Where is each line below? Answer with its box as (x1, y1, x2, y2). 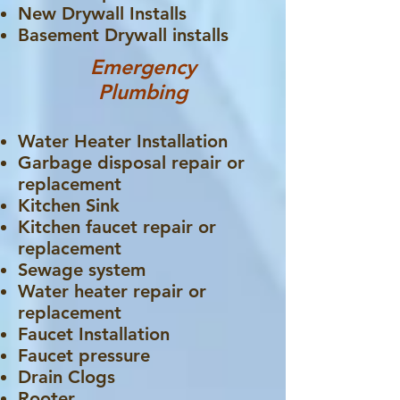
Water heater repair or (18, 280, 206, 302)
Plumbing (98, 79, 187, 104)
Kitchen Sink (18, 195, 120, 216)
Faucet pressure (18, 345, 150, 366)
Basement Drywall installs (18, 24, 229, 46)
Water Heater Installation (18, 130, 228, 152)
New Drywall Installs (18, 3, 187, 24)
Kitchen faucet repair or (18, 216, 216, 237)
